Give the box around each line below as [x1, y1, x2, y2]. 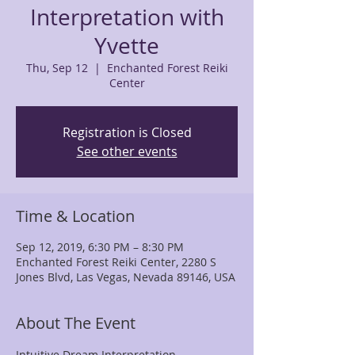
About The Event [16, 312, 136, 334]
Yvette [94, 31, 159, 60]
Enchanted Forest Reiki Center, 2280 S [16, 254, 216, 269]
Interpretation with [29, 2, 224, 32]
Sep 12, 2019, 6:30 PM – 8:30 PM [16, 239, 184, 254]
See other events [76, 143, 177, 160]
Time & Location [16, 205, 135, 227]
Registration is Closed [62, 124, 192, 141]
